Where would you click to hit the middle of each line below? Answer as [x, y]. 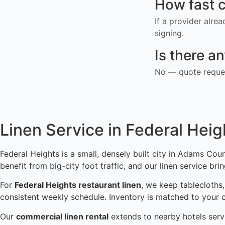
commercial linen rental [62, 216]
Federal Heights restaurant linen [78, 185]
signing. [169, 33]
